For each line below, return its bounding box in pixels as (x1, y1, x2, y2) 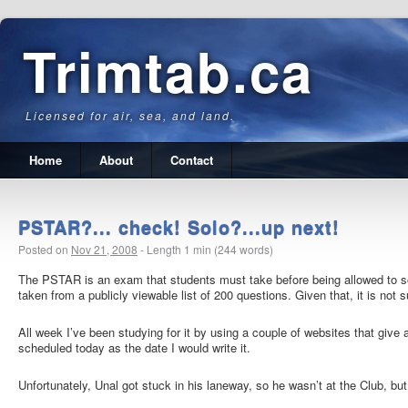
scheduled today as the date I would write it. (18, 339, 250, 356)
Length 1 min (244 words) (147, 241, 273, 257)
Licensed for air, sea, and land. (25, 107, 235, 123)
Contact (170, 151, 213, 168)
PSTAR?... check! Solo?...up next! (18, 213, 340, 240)
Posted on (18, 241, 68, 257)
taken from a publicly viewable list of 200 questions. (18, 286, 291, 303)
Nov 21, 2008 (71, 241, 138, 257)
